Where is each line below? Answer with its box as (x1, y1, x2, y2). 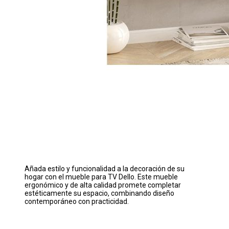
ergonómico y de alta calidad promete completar (25, 180, 181, 189)
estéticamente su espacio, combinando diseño (25, 189, 174, 197)
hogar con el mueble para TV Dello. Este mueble (25, 172, 178, 181)
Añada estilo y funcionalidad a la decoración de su (25, 164, 185, 173)
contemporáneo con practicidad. (25, 197, 129, 205)
